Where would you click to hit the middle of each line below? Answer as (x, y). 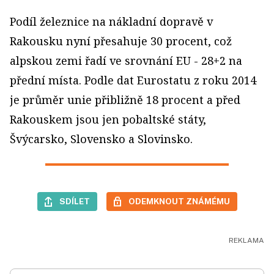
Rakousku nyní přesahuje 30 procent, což (121, 41)
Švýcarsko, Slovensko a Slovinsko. (101, 139)
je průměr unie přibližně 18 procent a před (125, 100)
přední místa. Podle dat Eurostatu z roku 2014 (133, 80)
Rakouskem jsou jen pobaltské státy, (108, 120)
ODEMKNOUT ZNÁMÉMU (179, 202)
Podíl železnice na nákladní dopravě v (111, 22)
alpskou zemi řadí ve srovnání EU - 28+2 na (126, 61)
